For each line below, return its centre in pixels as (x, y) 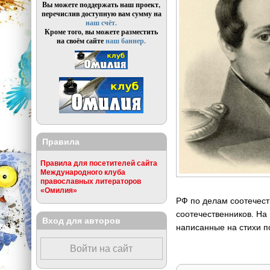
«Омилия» (58, 190)
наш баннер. (126, 41)
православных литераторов (90, 181)
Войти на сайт (102, 249)
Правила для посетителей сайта (99, 163)
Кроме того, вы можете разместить (102, 32)
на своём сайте (81, 41)
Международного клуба (83, 172)
